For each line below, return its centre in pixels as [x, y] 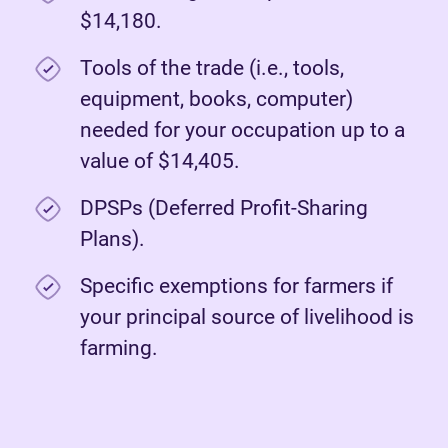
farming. [119, 348]
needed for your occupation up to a [242, 130]
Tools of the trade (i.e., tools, [212, 68]
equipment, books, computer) [216, 99]
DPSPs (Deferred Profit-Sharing [224, 208]
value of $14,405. [160, 161]
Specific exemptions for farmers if [236, 286]
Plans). [112, 239]
